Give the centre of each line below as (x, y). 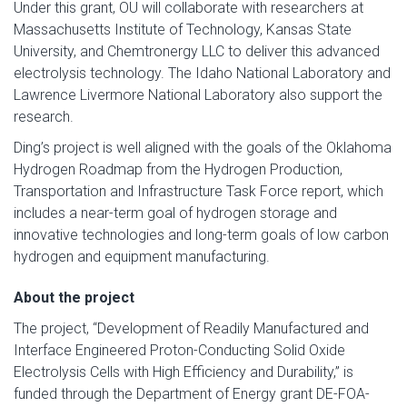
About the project (74, 298)
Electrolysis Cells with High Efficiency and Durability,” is (184, 372)
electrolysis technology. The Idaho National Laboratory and (202, 73)
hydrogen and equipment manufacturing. (142, 257)
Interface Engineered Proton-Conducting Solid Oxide (179, 350)
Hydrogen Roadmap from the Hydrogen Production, (178, 169)
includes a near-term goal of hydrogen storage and (175, 213)
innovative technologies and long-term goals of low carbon (201, 235)
